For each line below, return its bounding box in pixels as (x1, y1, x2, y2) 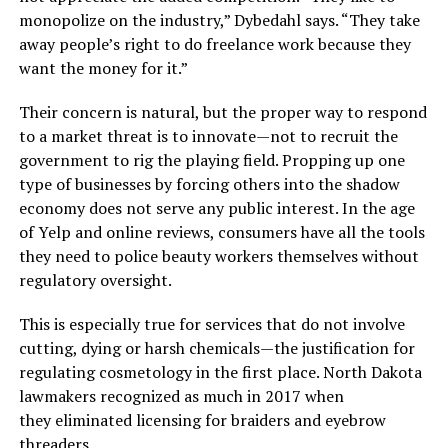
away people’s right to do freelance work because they (18, 32, 411, 55)
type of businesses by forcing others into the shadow (18, 172, 400, 195)
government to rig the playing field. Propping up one (18, 148, 405, 171)
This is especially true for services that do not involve (18, 312, 405, 335)
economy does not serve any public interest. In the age (18, 196, 415, 219)
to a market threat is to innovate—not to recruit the (18, 124, 398, 147)
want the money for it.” (18, 56, 188, 79)
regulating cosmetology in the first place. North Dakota (18, 360, 422, 383)
